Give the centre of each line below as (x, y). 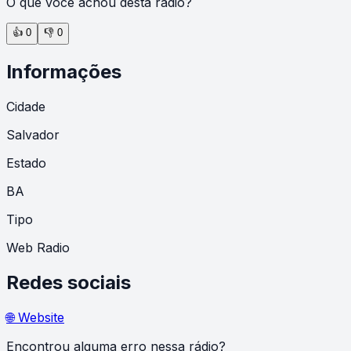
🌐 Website (35, 317)
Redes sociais (69, 282)
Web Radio (38, 247)
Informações (64, 71)
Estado (26, 163)
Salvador (33, 134)
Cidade (26, 106)
